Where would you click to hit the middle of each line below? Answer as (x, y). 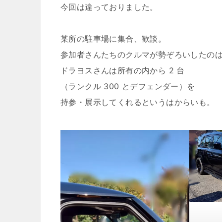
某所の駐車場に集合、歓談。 (113, 39)
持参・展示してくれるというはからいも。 (138, 102)
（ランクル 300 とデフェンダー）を (128, 86)
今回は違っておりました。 (109, 7)
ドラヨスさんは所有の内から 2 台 (123, 70)
